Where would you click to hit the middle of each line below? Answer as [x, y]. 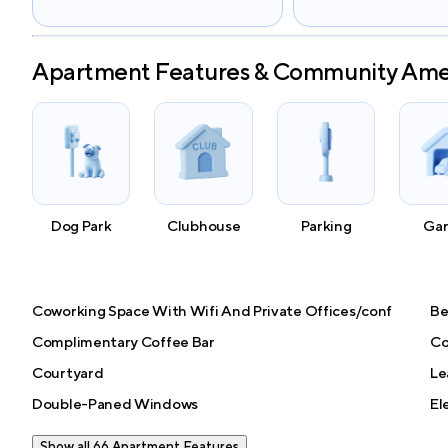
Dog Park [81, 225]
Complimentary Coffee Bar [123, 341]
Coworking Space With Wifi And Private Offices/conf [212, 310]
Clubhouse [204, 225]
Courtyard [68, 372]
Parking [326, 225]
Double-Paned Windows [115, 403]
